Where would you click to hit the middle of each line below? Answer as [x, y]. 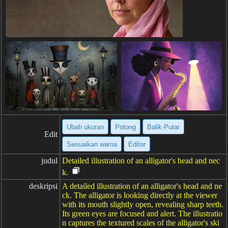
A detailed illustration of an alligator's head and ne [142, 186]
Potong [125, 127]
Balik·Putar [163, 127]
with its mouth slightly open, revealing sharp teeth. [143, 204]
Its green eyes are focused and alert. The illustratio [142, 213]
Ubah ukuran [85, 127]
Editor [137, 144]
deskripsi [43, 186]
